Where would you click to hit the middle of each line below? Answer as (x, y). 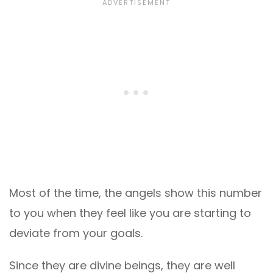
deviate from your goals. (76, 233)
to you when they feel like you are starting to (130, 213)
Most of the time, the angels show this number (136, 193)
